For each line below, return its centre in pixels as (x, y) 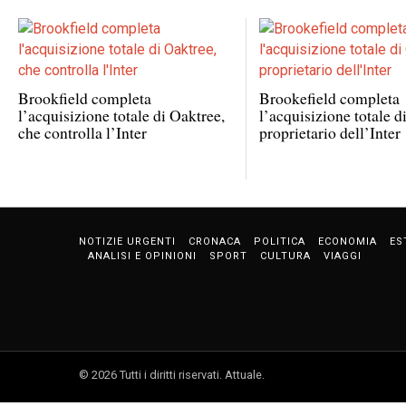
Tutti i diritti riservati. (171, 374)
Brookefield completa (330, 97)
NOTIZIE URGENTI (127, 241)
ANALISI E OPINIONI (142, 256)
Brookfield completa (85, 97)
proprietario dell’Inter (330, 132)
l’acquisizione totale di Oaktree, (121, 115)
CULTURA (285, 256)
